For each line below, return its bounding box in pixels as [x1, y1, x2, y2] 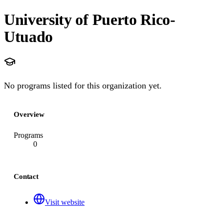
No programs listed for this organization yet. [4, 81, 162, 90]
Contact [14, 173, 39, 180]
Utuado [4, 27, 53, 45]
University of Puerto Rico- [4, 10, 175, 28]
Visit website [45, 198, 85, 206]
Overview [14, 110, 44, 118]
